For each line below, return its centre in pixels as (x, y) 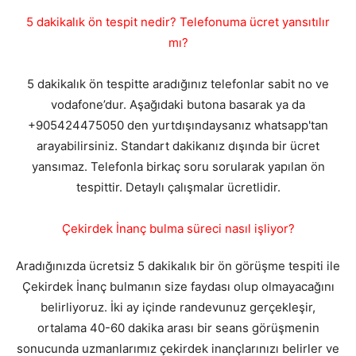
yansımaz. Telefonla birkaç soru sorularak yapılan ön (178, 166)
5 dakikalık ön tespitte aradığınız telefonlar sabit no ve (178, 83)
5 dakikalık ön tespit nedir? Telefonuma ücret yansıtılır (178, 21)
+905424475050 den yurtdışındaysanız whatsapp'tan (178, 125)
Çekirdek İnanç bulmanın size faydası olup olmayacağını (178, 286)
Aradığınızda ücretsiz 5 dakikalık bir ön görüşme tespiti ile (178, 265)
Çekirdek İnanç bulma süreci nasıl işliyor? (178, 228)
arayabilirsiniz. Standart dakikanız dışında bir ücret (178, 145)
